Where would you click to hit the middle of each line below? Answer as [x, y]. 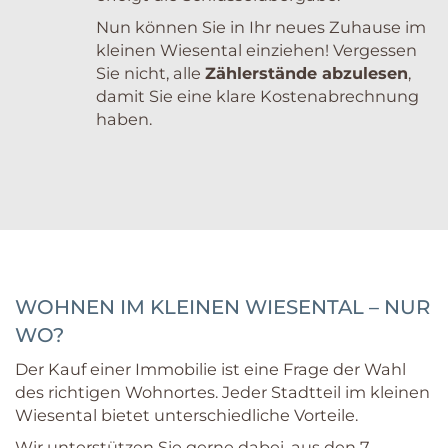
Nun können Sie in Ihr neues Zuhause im [261, 27]
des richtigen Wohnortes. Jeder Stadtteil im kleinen [222, 392]
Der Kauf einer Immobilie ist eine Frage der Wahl [210, 369]
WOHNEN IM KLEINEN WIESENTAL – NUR [222, 307]
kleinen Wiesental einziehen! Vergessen [256, 50]
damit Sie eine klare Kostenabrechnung [257, 96]
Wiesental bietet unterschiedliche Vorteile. [186, 415]
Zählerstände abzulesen [306, 73]
